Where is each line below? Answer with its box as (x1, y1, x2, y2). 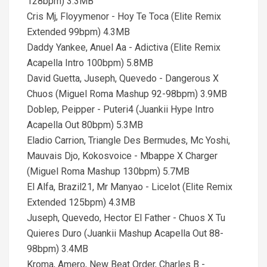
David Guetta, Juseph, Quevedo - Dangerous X (27, 73, 219, 84)
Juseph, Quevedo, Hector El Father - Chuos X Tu (27, 212, 225, 223)
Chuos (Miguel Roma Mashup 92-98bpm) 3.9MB (27, 88, 227, 100)
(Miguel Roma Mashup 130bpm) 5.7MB (27, 166, 190, 177)
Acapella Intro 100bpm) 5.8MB (27, 57, 153, 69)
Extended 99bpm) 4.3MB (27, 26, 130, 38)
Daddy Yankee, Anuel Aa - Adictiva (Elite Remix (27, 42, 221, 53)
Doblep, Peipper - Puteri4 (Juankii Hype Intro (27, 104, 214, 115)
